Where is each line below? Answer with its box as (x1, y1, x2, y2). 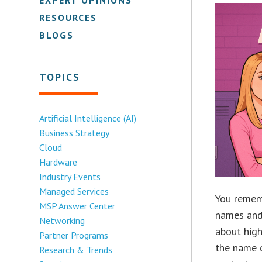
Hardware (39, 156, 78, 168)
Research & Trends (39, 243, 113, 256)
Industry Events (39, 170, 101, 182)
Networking (39, 214, 85, 226)
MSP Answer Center (39, 199, 116, 212)
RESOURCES (39, 11, 98, 23)
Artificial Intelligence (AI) (39, 112, 137, 124)
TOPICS (39, 70, 81, 84)
